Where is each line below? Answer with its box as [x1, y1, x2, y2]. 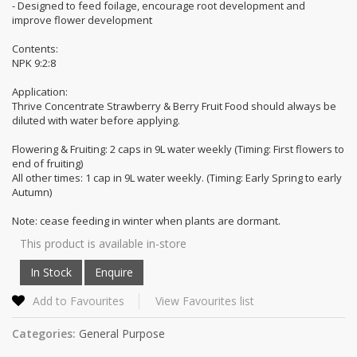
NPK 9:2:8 [12, 55, 56, 70]
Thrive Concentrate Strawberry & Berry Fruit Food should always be [12, 98, 336, 113]
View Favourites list [155, 292, 254, 308]
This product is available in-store [20, 235, 186, 251]
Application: [12, 84, 68, 99]
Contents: [12, 41, 58, 56]
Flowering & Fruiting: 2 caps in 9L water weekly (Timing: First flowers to [12, 141, 344, 156]
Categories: [12, 325, 76, 341]
